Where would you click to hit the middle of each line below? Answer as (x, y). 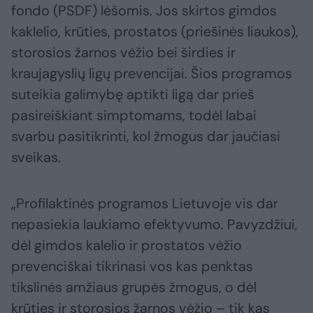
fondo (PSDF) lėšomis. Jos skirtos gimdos (144, 11)
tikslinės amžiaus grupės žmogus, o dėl (134, 287)
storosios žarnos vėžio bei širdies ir (123, 53)
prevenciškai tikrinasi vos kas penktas (132, 267)
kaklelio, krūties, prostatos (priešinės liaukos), (155, 32)
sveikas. (36, 158)
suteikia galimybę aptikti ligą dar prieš (133, 95)
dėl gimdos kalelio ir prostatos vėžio (126, 246)
